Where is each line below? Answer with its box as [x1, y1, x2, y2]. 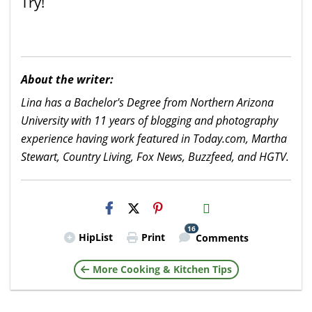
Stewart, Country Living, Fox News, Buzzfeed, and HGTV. [21, 148, 289, 164]
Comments [195, 231, 249, 245]
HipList [78, 230, 113, 244]
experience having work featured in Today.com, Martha [21, 130, 287, 146]
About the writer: [21, 71, 114, 87]
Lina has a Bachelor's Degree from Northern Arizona [21, 94, 274, 110]
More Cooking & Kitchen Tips [92, 262, 232, 276]
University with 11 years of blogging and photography [21, 112, 278, 128]
